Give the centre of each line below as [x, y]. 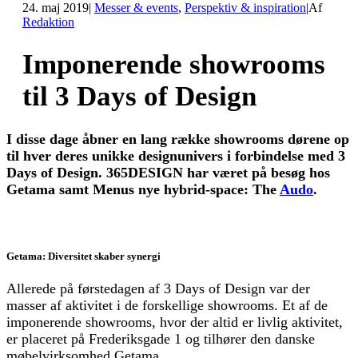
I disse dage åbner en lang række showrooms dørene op [178, 139]
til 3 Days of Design [139, 96]
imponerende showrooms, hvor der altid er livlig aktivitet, [175, 322]
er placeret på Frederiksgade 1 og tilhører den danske [161, 339]
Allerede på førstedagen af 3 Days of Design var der [158, 289]
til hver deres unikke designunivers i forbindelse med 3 [176, 155]
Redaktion [48, 22]
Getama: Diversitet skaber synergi [84, 257]
